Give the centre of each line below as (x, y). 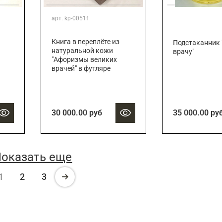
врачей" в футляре (81, 69)
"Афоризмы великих (84, 60)
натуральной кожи (82, 51)
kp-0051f (76, 19)
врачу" (183, 52)
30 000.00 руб (77, 113)
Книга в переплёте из (85, 42)
